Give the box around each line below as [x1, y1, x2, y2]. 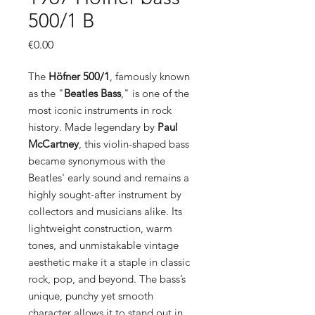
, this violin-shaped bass [79, 137, 189, 150]
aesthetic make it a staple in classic [28, 255, 190, 269]
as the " [28, 86, 64, 100]
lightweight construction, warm [28, 221, 172, 235]
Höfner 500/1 [49, 70, 110, 83]
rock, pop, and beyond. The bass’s [28, 272, 186, 285]
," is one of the [121, 86, 189, 100]
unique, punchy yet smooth [28, 289, 153, 302]
